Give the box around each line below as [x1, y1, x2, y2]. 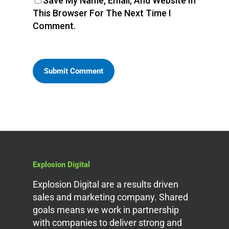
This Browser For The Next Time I [33, 7, 171, 18]
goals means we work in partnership [33, 204, 179, 215]
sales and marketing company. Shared [33, 191, 188, 202]
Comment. [33, 20, 76, 31]
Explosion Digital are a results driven [33, 178, 178, 190]
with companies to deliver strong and [33, 217, 182, 228]
